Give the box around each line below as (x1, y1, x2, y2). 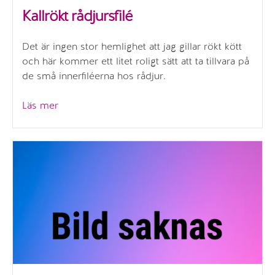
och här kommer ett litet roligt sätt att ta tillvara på (22, 55, 249, 68)
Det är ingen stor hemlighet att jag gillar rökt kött (22, 40, 242, 53)
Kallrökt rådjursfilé (22, 6, 132, 26)
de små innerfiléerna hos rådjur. (22, 69, 166, 83)
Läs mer (22, 99, 58, 112)
